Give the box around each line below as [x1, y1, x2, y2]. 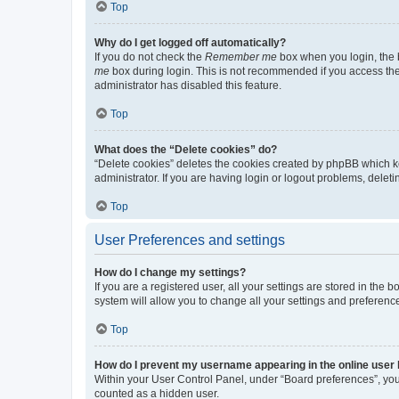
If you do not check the [94, 50, 205, 63]
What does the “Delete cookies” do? [94, 142, 277, 156]
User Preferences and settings [94, 232, 285, 248]
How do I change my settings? [94, 265, 246, 279]
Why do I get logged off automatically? [94, 36, 286, 49]
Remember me [205, 50, 277, 63]
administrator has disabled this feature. [94, 78, 281, 92]
